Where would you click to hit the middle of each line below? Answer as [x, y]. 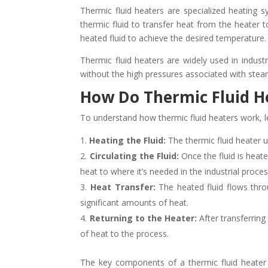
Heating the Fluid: [128, 140]
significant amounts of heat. [135, 202]
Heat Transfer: [123, 187]
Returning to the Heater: [143, 218]
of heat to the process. [125, 233]
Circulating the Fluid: [134, 156]
